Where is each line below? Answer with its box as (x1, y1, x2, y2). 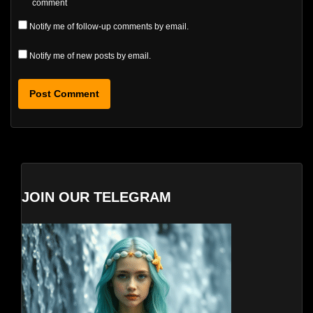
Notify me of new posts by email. (29, 50, 151, 61)
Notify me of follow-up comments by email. (29, 21, 189, 31)
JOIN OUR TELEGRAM (22, 189, 171, 205)
